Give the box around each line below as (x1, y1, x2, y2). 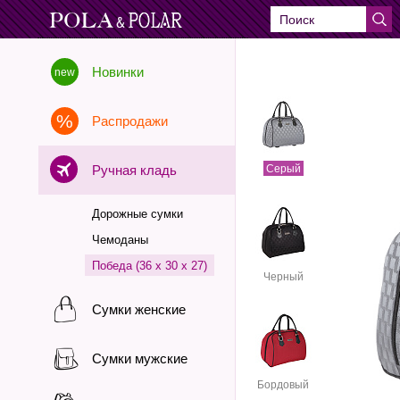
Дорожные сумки (92, 207, 183, 221)
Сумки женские (92, 302, 186, 317)
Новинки (92, 64, 144, 79)
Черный (262, 271, 304, 283)
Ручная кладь (92, 162, 177, 178)
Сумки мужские (92, 351, 187, 366)
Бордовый (257, 379, 309, 391)
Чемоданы (92, 233, 148, 246)
